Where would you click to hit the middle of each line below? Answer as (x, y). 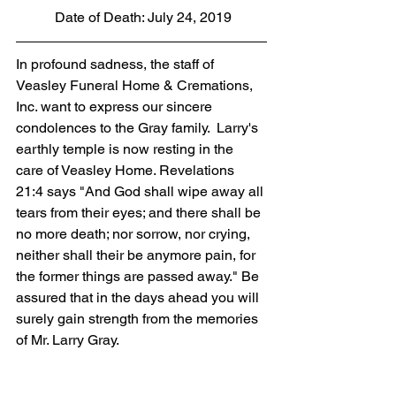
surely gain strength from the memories (139, 319)
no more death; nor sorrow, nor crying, (135, 234)
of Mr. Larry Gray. (68, 340)
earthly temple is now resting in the (126, 149)
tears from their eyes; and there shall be (140, 213)
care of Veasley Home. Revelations (127, 171)
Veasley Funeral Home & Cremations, (136, 86)
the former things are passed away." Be (139, 277)
